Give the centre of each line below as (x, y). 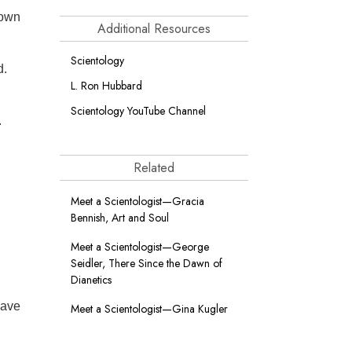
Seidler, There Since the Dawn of (147, 263)
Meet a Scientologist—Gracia (137, 201)
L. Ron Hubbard (106, 86)
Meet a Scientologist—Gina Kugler (149, 309)
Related (154, 168)
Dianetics (91, 280)
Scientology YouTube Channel (138, 111)
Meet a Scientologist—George (140, 247)
